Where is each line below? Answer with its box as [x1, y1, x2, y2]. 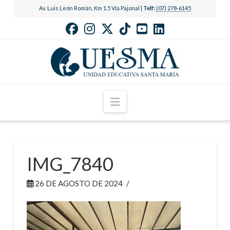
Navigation [119, 94, 171, 107]
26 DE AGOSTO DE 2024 [33, 179, 123, 188]
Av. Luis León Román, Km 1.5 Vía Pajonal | [39, 4, 143, 11]
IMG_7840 [26, 152, 113, 176]
